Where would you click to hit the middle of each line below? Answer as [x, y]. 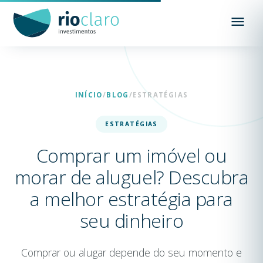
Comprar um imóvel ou [131, 155]
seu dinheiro [131, 220]
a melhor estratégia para [131, 198]
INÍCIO [89, 95]
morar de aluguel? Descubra [131, 177]
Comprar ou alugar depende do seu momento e [131, 252]
